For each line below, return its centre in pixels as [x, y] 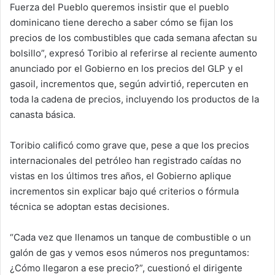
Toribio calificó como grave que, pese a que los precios [130, 145]
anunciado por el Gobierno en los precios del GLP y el [126, 68]
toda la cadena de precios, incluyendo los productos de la [134, 99]
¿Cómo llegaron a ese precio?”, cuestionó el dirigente [126, 268]
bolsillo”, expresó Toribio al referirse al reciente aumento [134, 53]
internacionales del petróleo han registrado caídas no [126, 160]
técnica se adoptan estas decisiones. [90, 206]
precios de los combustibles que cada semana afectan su [134, 37]
